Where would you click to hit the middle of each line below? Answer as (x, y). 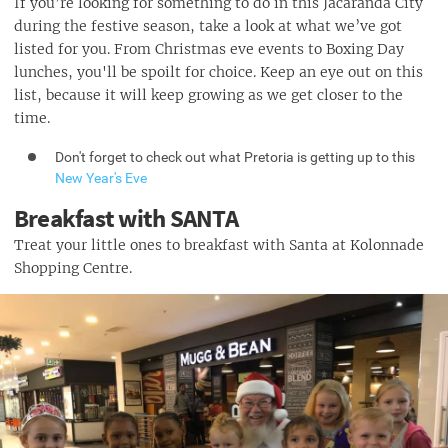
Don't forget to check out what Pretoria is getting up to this (235, 156)
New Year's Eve (101, 177)
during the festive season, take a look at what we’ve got (208, 25)
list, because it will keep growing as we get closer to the (208, 94)
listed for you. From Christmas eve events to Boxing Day (209, 48)
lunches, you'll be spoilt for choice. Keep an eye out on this (218, 71)
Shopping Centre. (73, 268)
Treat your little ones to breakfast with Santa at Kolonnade (219, 245)
